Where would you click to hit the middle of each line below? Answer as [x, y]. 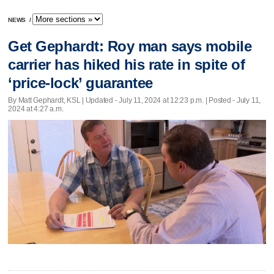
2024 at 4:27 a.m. [36, 109]
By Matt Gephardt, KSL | [47, 100]
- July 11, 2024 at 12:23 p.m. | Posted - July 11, [187, 100]
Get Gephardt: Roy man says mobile [130, 46]
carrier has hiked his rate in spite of [127, 65]
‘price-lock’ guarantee [80, 83]
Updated [99, 100]
